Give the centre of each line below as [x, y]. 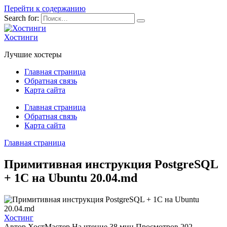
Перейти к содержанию [45, 8]
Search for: [22, 18]
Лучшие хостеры [33, 54]
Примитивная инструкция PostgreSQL [111, 164]
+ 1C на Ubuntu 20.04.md [71, 178]
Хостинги [21, 37]
